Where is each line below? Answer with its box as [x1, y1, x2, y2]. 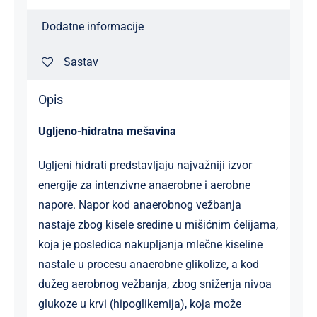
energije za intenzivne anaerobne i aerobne [38, 178, 250, 192]
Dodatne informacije [41, 20, 144, 34]
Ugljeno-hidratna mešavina [38, 124, 176, 138]
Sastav [63, 55, 98, 69]
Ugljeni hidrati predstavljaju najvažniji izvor [38, 158, 252, 172]
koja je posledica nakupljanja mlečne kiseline [38, 237, 263, 251]
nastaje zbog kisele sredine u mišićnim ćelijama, [38, 217, 278, 231]
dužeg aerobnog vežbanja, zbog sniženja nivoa [38, 277, 272, 291]
